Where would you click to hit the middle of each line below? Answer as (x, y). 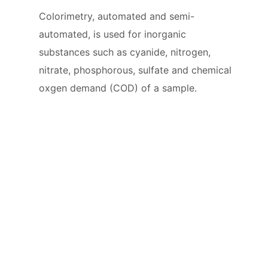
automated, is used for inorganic (112, 34)
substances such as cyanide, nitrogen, (125, 52)
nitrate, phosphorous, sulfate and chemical (135, 70)
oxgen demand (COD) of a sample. (118, 88)
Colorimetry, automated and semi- (117, 16)
